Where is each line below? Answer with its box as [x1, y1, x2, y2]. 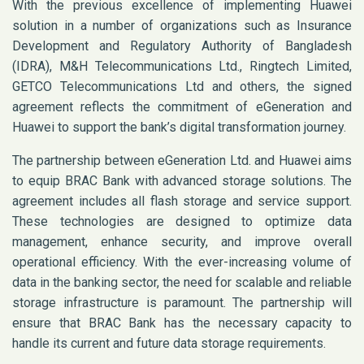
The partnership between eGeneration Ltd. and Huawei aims [12, 153, 352, 169]
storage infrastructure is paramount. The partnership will [12, 295, 352, 311]
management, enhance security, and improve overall [12, 234, 352, 250]
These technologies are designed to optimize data [12, 214, 352, 230]
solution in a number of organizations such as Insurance [12, 18, 352, 34]
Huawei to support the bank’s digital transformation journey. [12, 119, 346, 136]
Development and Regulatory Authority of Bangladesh [12, 38, 352, 54]
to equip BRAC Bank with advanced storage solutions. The [12, 173, 352, 189]
